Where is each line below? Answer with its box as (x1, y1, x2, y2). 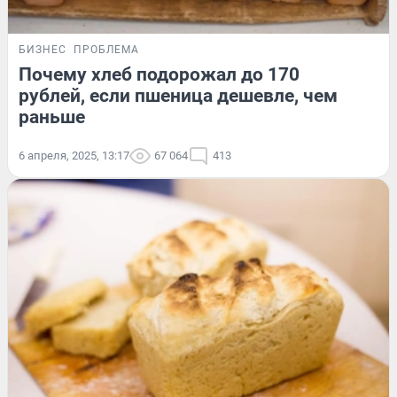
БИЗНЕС (19, 43, 66, 57)
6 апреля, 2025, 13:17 (19, 149, 129, 163)
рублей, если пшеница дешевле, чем (19, 85, 338, 107)
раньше (19, 106, 85, 128)
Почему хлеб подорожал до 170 (19, 64, 300, 86)
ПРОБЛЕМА (74, 43, 139, 57)
